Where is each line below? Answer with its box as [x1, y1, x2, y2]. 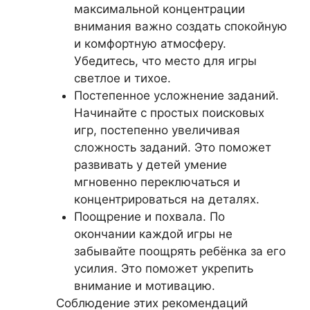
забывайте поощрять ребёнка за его [73, 244, 286, 258]
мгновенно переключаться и [73, 174, 240, 189]
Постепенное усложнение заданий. [73, 88, 279, 102]
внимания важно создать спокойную [73, 19, 287, 33]
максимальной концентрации [73, 1, 245, 16]
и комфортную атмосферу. [73, 36, 226, 51]
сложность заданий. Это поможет [73, 140, 271, 154]
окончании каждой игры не [73, 226, 232, 241]
